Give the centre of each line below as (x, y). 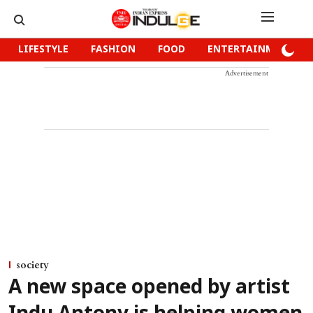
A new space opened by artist (149, 289)
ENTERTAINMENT (251, 50)
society (32, 265)
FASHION (113, 50)
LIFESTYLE (43, 50)
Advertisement (247, 73)
